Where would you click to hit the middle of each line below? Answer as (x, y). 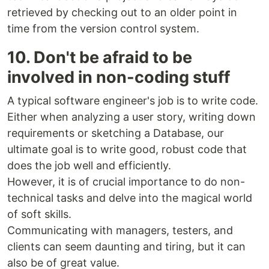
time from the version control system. (103, 29)
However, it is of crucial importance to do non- (126, 182)
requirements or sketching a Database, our (116, 133)
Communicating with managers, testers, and (120, 231)
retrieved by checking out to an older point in (122, 13)
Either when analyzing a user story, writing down (131, 117)
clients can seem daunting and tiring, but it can (126, 247)
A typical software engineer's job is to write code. (133, 101)
